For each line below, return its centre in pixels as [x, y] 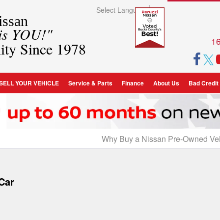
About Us [166, 83]
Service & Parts [90, 83]
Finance [133, 83]
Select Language [123, 10]
